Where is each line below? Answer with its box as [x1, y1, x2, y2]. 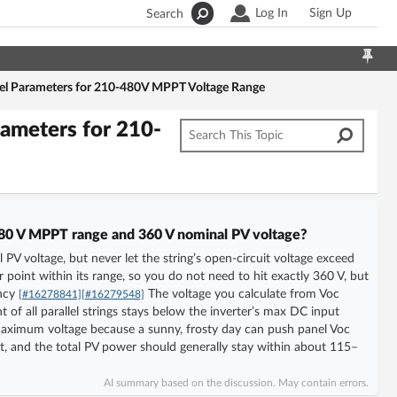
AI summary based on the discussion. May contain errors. [104, 377, 369, 388]
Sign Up [309, 7, 352, 19]
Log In [255, 7, 288, 19]
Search [146, 8, 183, 20]
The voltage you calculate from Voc [144, 287, 339, 300]
